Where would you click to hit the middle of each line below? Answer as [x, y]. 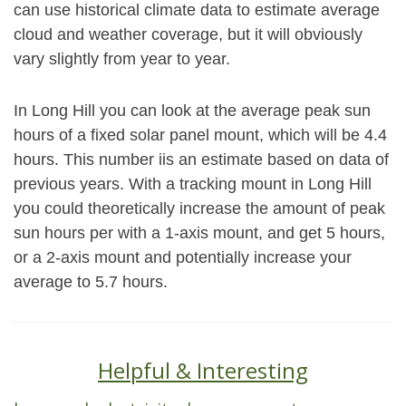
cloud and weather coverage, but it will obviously [188, 34]
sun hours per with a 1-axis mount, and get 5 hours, [199, 233]
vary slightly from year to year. [122, 59]
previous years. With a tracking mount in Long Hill [193, 184]
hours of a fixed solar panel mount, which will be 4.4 [200, 135]
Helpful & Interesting [203, 370]
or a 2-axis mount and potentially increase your [183, 257]
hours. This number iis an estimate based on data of [201, 159]
